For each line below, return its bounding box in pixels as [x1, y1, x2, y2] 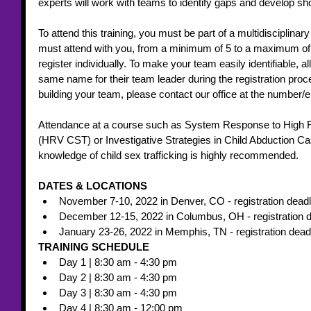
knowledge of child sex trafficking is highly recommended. [38, 149, 299, 161]
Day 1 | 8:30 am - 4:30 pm [59, 256, 177, 268]
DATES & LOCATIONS [38, 180, 150, 192]
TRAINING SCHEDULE [38, 241, 152, 253]
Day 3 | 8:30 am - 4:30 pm [59, 287, 177, 299]
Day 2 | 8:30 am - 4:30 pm [59, 271, 177, 283]
